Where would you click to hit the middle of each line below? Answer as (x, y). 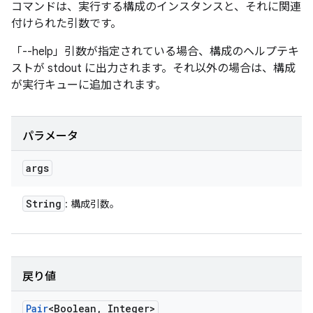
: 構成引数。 (92, 204)
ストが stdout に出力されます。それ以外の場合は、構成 (153, 68)
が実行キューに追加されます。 (89, 85)
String (44, 204)
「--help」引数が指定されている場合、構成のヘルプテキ (155, 52)
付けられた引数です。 (66, 24)
